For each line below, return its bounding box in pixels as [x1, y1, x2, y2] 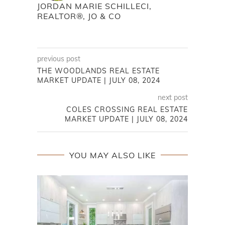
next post [158, 92, 188, 102]
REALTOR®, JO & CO [37, 11, 121, 21]
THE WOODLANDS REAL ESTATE [37, 66, 160, 75]
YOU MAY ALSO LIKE [69, 150, 156, 160]
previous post [37, 54, 80, 63]
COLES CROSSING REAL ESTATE [66, 104, 188, 114]
